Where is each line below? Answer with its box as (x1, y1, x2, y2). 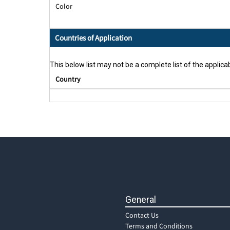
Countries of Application (55, 33, 132, 43)
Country (55, 74, 81, 84)
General (125, 195, 156, 205)
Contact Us (125, 210, 159, 220)
